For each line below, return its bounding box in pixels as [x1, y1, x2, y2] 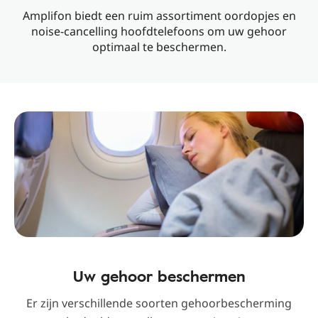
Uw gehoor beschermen [72, 264, 246, 287]
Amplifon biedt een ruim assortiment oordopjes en [22, 8, 296, 23]
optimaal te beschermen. [92, 39, 226, 55]
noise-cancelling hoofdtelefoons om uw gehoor [31, 23, 287, 39]
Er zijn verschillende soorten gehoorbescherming [26, 295, 292, 311]
